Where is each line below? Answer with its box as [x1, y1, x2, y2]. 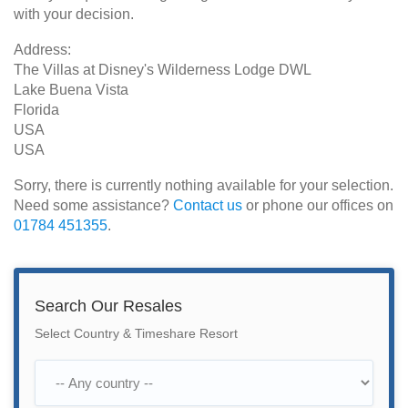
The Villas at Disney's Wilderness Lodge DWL [14, 62, 311, 77]
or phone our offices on [242, 198, 393, 213]
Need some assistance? [14, 198, 173, 213]
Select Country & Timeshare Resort [35, 327, 238, 341]
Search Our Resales [35, 297, 182, 315]
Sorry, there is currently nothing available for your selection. [14, 178, 393, 193]
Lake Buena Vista [14, 82, 128, 97]
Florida [14, 102, 59, 117]
